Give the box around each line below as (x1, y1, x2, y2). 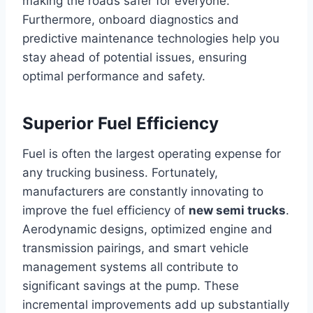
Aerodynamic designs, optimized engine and (22, 221, 272, 236)
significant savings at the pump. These (22, 278, 239, 293)
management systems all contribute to (22, 259, 238, 274)
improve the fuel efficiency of (22, 203, 189, 217)
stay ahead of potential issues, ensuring (22, 50, 247, 64)
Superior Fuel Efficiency (22, 112, 219, 133)
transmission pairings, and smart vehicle (22, 240, 249, 255)
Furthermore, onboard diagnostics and (22, 12, 239, 27)
